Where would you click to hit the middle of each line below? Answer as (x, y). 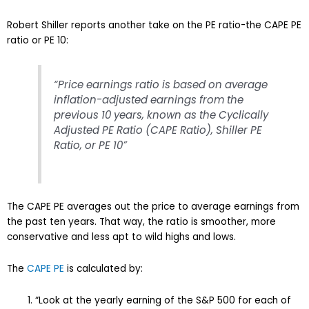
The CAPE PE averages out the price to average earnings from (153, 207)
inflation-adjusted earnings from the (149, 100)
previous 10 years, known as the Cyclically (161, 115)
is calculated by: (103, 268)
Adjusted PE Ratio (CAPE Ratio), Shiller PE (158, 130)
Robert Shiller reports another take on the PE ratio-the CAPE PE (154, 26)
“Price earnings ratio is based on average (161, 85)
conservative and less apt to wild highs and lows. (123, 237)
